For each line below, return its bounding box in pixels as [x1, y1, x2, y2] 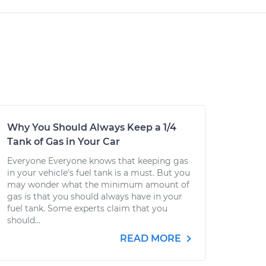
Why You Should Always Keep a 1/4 [7, 122, 176, 133]
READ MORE [120, 233, 183, 244]
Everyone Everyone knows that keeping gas [7, 156, 188, 166]
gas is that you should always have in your [7, 191, 182, 202]
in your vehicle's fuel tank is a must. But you [7, 167, 190, 178]
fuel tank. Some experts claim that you [7, 203, 167, 214]
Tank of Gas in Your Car [7, 136, 120, 147]
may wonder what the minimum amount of [7, 179, 189, 190]
